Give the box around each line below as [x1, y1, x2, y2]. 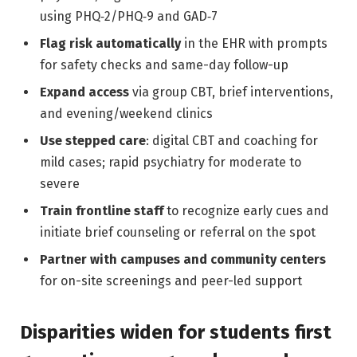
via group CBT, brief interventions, [129, 84, 333, 100]
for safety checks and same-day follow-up [40, 57, 288, 73]
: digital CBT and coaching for [146, 133, 318, 149]
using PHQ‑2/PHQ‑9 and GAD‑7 [40, 9, 218, 25]
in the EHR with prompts [181, 36, 328, 52]
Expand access [40, 84, 129, 100]
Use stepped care [40, 133, 146, 149]
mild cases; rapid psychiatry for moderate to [40, 155, 301, 171]
